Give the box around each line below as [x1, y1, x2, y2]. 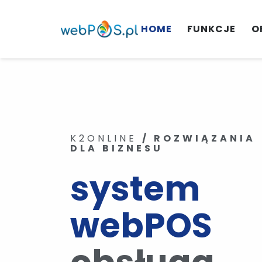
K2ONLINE [70, 132, 142, 145]
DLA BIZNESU [70, 142, 163, 155]
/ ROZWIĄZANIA [142, 132, 256, 145]
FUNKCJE [187, 22, 236, 36]
